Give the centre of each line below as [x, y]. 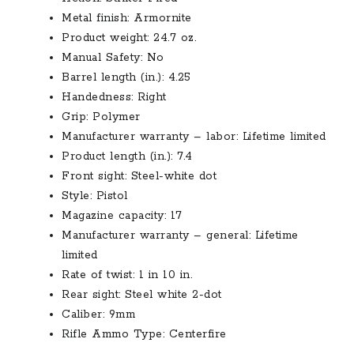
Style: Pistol [95, 196]
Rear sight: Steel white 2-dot [142, 294]
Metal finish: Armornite [127, 18]
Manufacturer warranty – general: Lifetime [180, 235]
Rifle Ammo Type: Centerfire [144, 334]
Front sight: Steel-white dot [139, 176]
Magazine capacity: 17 [122, 215]
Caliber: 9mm [98, 314]
